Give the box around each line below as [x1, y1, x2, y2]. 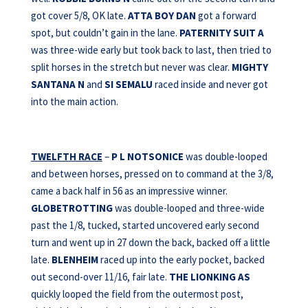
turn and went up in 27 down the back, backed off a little [30, 236, 270, 249]
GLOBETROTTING [30, 201, 113, 214]
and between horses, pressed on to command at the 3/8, [30, 167, 274, 180]
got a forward [195, 9, 256, 22]
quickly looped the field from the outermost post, [30, 287, 243, 300]
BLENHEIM [51, 253, 98, 266]
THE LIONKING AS [168, 270, 250, 283]
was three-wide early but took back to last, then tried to [30, 43, 272, 56]
